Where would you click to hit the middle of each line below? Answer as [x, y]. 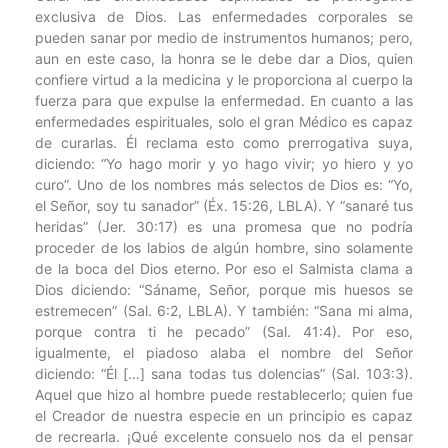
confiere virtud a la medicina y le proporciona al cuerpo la [224, 80]
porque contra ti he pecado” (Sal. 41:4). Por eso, [224, 332]
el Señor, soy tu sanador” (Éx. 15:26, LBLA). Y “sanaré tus [224, 206]
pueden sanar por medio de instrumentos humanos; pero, [224, 38]
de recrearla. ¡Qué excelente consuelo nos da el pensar [224, 437]
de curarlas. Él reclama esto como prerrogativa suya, [224, 143]
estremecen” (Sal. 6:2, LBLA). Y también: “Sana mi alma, [224, 311]
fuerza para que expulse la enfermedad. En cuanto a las [224, 101]
